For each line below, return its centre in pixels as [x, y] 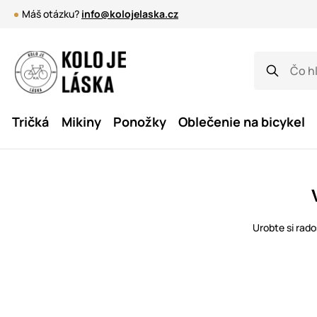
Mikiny [81, 122]
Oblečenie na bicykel [242, 122]
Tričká [31, 122]
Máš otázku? [52, 14]
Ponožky [140, 122]
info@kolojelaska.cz [130, 14]
